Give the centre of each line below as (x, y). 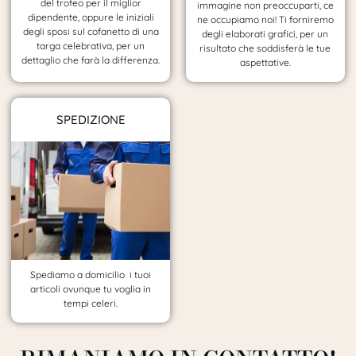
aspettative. (265, 63)
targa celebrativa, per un (91, 46)
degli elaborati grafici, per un (265, 34)
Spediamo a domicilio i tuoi (91, 275)
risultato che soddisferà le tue (265, 48)
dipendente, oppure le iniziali (91, 17)
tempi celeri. (91, 304)
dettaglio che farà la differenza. (91, 60)
